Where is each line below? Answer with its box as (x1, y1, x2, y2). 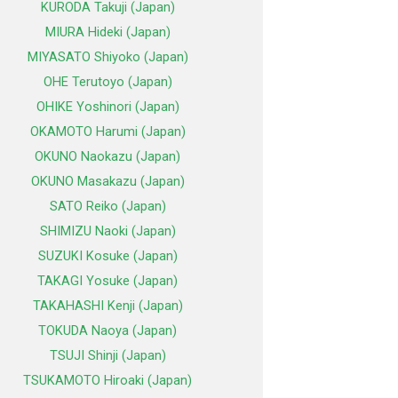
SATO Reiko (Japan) (49, 198, 166, 215)
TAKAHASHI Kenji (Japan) (32, 298, 183, 314)
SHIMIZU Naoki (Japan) (39, 223, 176, 240)
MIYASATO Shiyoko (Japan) (27, 49, 188, 66)
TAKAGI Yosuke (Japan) (37, 273, 178, 290)
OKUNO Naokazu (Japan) (35, 148, 180, 165)
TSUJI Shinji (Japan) (49, 347, 166, 364)
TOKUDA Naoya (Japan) (38, 322, 177, 339)
